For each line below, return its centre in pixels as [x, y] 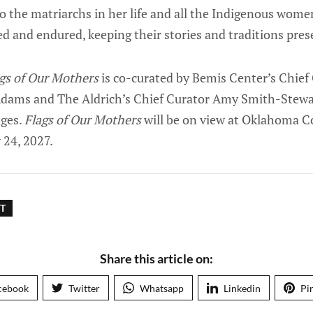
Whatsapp [162, 289]
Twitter [84, 289]
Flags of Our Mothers [83, 120]
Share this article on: [156, 259]
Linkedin [242, 289]
